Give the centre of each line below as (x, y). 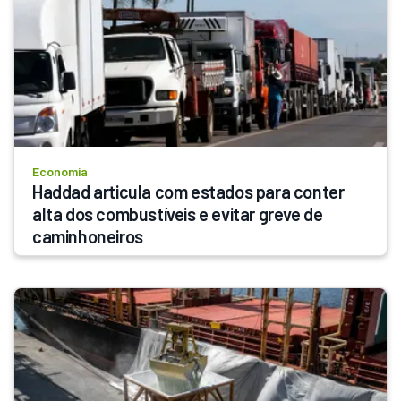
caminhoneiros (88, 236)
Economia (60, 171)
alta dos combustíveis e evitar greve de (178, 213)
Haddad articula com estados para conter (188, 191)
